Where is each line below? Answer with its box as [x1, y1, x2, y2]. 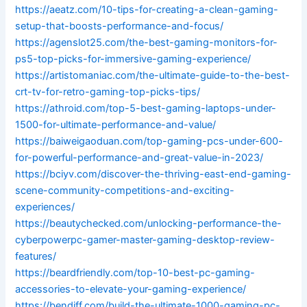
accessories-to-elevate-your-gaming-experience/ [15, 283, 247, 296]
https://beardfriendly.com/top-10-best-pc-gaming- [15, 267, 256, 280]
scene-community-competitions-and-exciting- [15, 184, 235, 197]
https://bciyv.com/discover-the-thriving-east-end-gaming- [15, 168, 292, 181]
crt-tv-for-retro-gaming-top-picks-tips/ [15, 86, 201, 99]
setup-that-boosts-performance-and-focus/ [15, 20, 224, 33]
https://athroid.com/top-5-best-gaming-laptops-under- [15, 102, 277, 115]
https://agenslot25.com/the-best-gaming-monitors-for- [15, 36, 278, 49]
